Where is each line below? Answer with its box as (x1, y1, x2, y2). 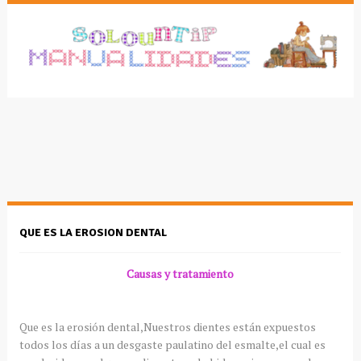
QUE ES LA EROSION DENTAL (19, 225, 167, 239)
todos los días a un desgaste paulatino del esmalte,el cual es (19, 336, 326, 352)
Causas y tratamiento (127, 265, 234, 281)
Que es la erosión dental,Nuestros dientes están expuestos (19, 318, 316, 334)
